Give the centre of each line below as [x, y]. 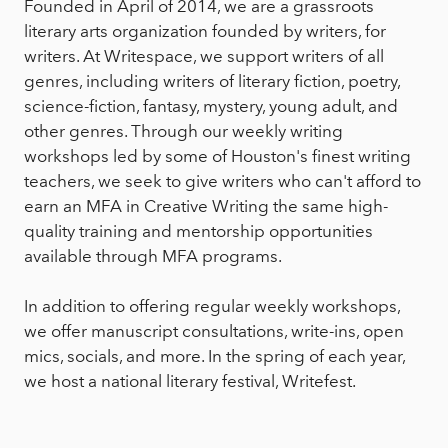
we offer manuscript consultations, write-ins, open [214, 331]
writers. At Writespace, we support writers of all [204, 56]
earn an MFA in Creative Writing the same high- [206, 206]
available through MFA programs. [153, 256]
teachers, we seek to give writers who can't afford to [222, 181]
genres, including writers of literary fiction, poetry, [212, 81]
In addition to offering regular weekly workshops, [212, 306]
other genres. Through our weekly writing [183, 131]
